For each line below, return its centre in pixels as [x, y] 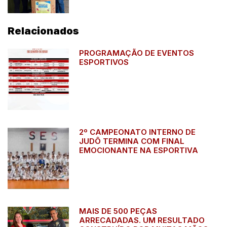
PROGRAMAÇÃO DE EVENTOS [137, 53]
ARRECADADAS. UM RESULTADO [142, 220]
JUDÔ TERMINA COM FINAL [132, 141]
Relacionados [43, 31]
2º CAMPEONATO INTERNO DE [138, 132]
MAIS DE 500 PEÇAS [118, 211]
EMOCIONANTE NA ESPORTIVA [139, 150]
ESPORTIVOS [104, 62]
